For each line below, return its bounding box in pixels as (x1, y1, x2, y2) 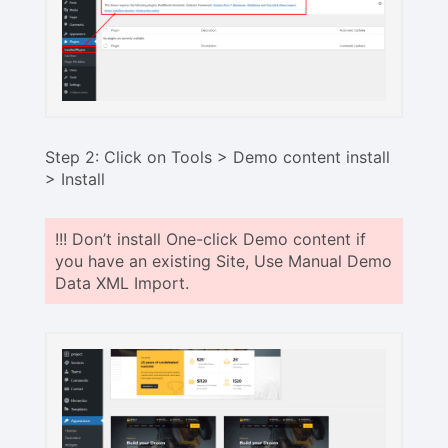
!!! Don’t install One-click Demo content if (55, 228, 366, 249)
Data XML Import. (55, 272, 189, 293)
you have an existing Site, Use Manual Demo (55, 250, 392, 271)
